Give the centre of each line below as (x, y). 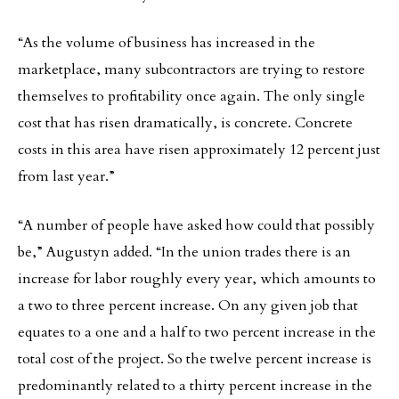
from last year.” (66, 176)
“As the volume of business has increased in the (167, 43)
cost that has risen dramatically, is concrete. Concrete (185, 123)
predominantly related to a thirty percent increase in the (195, 386)
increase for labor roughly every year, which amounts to (197, 279)
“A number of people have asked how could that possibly (196, 225)
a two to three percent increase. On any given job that (188, 305)
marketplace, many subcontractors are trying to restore (191, 69)
